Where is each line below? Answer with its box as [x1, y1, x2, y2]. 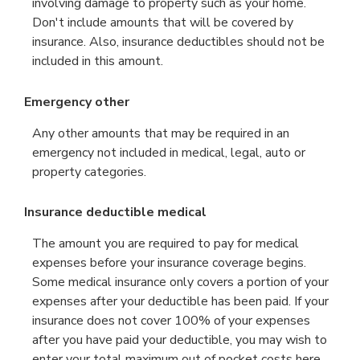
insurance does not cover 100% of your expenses [32, 311, 310, 329]
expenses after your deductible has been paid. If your [32, 292, 329, 310]
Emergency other [24, 92, 130, 111]
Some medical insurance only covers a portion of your [32, 272, 329, 291]
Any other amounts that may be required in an [32, 124, 289, 142]
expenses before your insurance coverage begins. [32, 253, 306, 272]
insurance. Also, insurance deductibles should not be [32, 33, 325, 51]
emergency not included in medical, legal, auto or [32, 143, 305, 162]
